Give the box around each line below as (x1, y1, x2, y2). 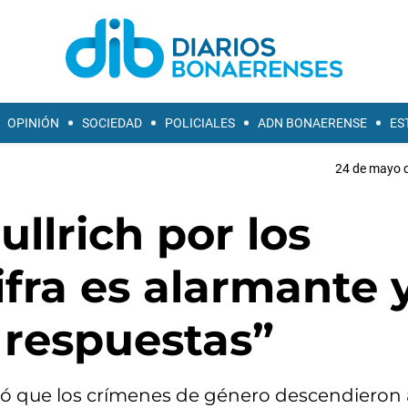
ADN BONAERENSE (258, 116, 367, 130)
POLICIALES (165, 116, 235, 130)
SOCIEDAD (82, 116, 142, 130)
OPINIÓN (7, 116, 59, 130)
